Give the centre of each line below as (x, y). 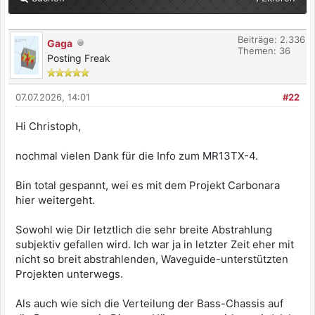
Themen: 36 (264, 51)
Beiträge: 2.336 (271, 39)
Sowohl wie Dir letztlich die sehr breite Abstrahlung (144, 230)
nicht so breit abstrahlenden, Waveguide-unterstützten (152, 259)
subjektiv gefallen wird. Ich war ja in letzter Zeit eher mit (155, 244)
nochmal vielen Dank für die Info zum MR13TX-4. (137, 156)
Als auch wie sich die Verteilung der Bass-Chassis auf (149, 303)
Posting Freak (79, 58)
